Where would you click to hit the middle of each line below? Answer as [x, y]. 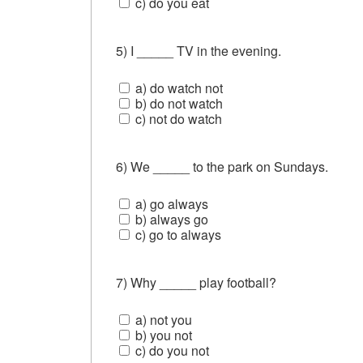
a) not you [162, 319]
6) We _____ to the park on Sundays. [224, 166]
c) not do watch [177, 118]
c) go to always [177, 234]
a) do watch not [177, 88]
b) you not [162, 335]
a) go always [170, 203]
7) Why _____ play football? [198, 282]
